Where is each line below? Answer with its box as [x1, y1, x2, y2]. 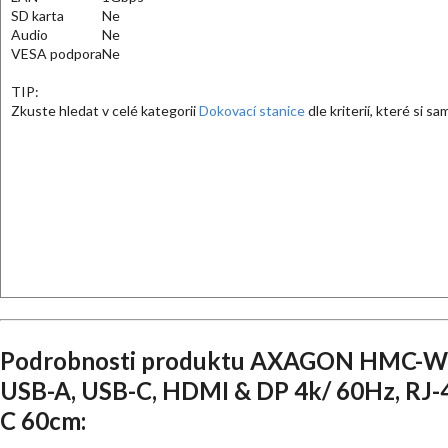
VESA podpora [11, 45, 102, 62]
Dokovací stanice [199, 102, 305, 119]
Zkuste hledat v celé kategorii [11, 102, 199, 119]
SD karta [11, 7, 64, 24]
